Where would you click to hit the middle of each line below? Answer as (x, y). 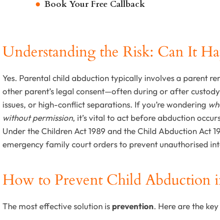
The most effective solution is (57, 206)
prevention (133, 206)
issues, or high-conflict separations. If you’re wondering (105, 105)
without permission (38, 118)
